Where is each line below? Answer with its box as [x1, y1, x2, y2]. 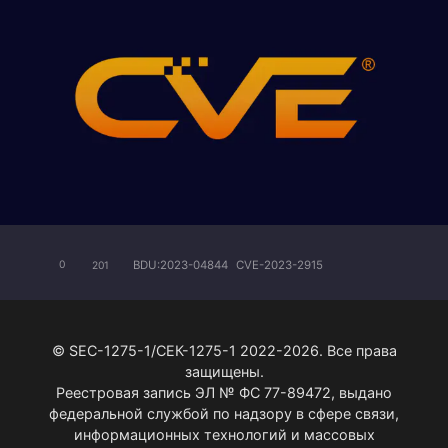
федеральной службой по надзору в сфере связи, [49, 404, 399, 422]
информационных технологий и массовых [73, 425, 375, 443]
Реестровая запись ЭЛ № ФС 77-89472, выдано [56, 383, 392, 401]
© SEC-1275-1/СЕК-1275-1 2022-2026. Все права [51, 341, 397, 359]
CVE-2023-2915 [236, 258, 323, 273]
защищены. [184, 362, 264, 380]
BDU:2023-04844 [133, 258, 228, 273]
